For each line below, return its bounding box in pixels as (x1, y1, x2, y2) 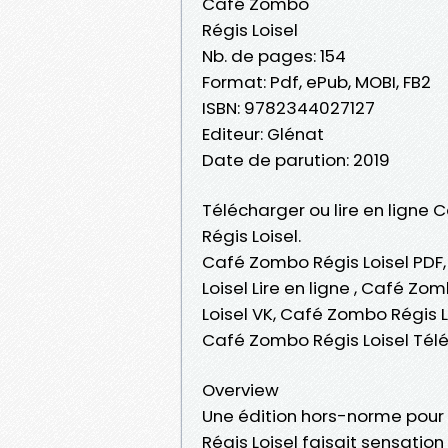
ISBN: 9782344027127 (202, 95, 375, 120)
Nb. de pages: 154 (202, 43, 346, 68)
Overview (202, 377, 279, 402)
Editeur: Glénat (202, 121, 324, 146)
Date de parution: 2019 (202, 147, 390, 172)
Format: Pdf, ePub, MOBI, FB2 (202, 69, 431, 94)
